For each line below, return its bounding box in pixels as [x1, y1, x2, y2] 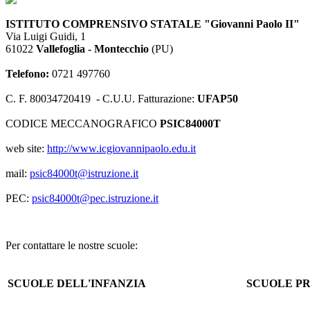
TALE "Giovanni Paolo [171, 18, 285, 30]
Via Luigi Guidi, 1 [6, 30, 86, 43]
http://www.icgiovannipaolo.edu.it [47, 143, 196, 155]
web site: [6, 143, 47, 155]
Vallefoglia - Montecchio [36, 43, 149, 55]
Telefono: [6, 68, 49, 80]
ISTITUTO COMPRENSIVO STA [6, 18, 171, 30]
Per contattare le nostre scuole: [6, 239, 138, 252]
